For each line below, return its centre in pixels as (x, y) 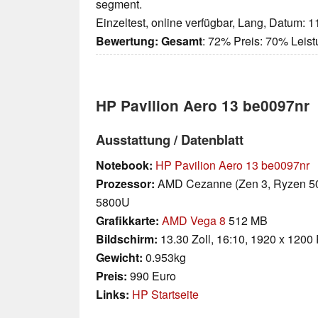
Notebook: (124, 165)
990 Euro (152, 276)
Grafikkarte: (127, 221)
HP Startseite (165, 295)
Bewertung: (127, 41)
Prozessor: (125, 184)
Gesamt (182, 41)
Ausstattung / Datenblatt (170, 140)
